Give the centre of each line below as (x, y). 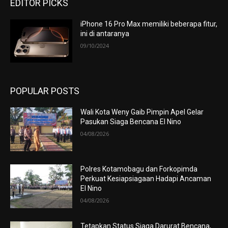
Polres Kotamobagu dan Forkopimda (139, 169)
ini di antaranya (105, 33)
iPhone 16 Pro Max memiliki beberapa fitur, (149, 24)
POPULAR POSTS (45, 91)
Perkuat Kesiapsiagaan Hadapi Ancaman (146, 179)
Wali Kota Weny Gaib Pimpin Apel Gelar (142, 112)
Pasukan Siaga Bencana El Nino (131, 122)
